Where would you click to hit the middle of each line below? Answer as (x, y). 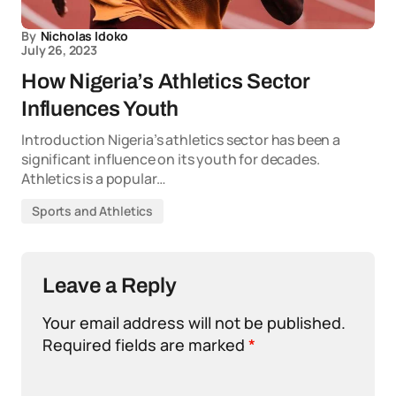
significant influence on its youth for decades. (171, 160)
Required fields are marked (145, 345)
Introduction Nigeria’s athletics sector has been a (181, 140)
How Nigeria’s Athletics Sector (166, 82)
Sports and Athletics (93, 211)
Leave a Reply (110, 286)
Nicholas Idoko (84, 36)
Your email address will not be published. (194, 323)
